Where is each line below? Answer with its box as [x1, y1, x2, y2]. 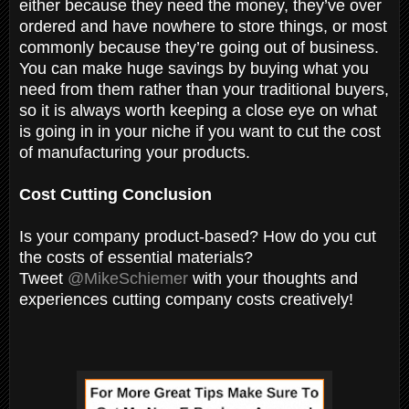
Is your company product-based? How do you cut [19, 226, 376, 246]
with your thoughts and [188, 268, 358, 288]
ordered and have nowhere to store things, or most [19, 16, 387, 36]
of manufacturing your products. [19, 142, 255, 162]
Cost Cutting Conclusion [19, 184, 212, 204]
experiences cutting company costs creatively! [19, 289, 353, 309]
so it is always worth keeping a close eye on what [19, 100, 377, 120]
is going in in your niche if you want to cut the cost [19, 121, 381, 141]
